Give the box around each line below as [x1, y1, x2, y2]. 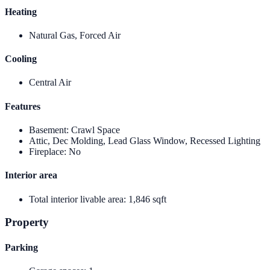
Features [5, 101, 40, 111]
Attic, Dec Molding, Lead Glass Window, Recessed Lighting [29, 136, 260, 146]
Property [5, 216, 49, 229]
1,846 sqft [128, 193, 166, 204]
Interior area [5, 170, 57, 181]
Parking [5, 242, 38, 253]
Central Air [29, 77, 71, 88]
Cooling [5, 54, 37, 64]
